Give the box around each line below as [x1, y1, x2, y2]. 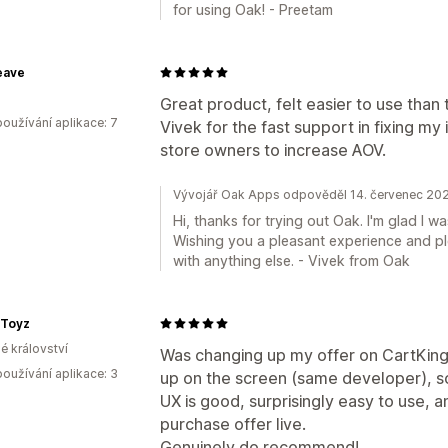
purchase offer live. [160, 413, 306, 434]
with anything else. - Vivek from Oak [173, 251, 410, 269]
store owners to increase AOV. [160, 139, 386, 160]
